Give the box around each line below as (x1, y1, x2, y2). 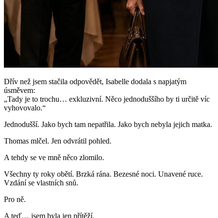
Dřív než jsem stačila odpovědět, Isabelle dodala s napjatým (4, 77, 186, 86)
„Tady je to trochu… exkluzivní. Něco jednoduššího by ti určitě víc (4, 95, 210, 104)
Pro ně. (4, 195, 26, 204)
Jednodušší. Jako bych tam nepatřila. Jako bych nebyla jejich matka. (4, 120, 212, 129)
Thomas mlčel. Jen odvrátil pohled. (4, 137, 111, 145)
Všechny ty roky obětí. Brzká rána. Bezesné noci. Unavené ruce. (4, 170, 203, 179)
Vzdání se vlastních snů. (4, 179, 78, 187)
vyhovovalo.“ (4, 104, 46, 112)
